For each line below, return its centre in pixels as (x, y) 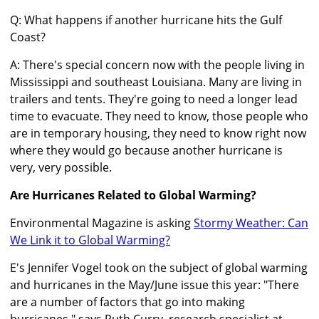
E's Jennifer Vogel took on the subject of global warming (159, 268)
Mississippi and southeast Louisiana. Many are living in (156, 82)
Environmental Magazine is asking (102, 223)
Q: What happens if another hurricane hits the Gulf (146, 20)
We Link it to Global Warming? (90, 240)
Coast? (28, 37)
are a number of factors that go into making (127, 302)
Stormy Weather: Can (251, 223)
